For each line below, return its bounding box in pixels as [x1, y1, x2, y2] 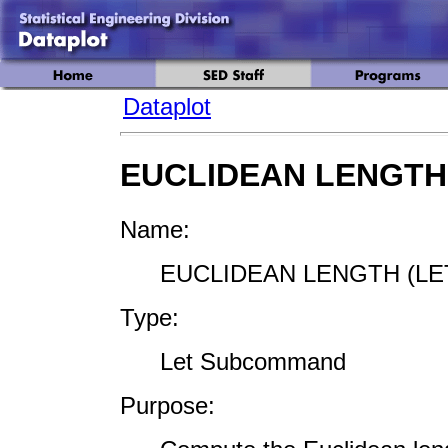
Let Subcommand [160, 347, 346, 375]
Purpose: [120, 391, 215, 419]
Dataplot [123, 93, 211, 120]
